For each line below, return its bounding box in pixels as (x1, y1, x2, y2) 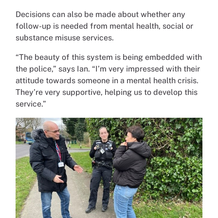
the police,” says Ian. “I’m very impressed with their (16, 64, 200, 73)
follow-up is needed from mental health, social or (16, 21, 193, 31)
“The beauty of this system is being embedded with (16, 52, 202, 62)
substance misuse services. (16, 33, 114, 42)
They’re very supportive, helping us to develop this (16, 87, 198, 97)
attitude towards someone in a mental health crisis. (16, 75, 199, 85)
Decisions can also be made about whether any (16, 9, 185, 19)
